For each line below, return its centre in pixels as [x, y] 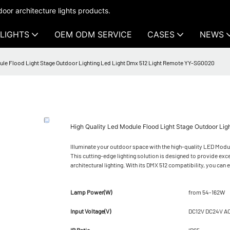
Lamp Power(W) [91, 192]
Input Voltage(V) [91, 211]
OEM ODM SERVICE [93, 34]
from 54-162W [207, 192]
